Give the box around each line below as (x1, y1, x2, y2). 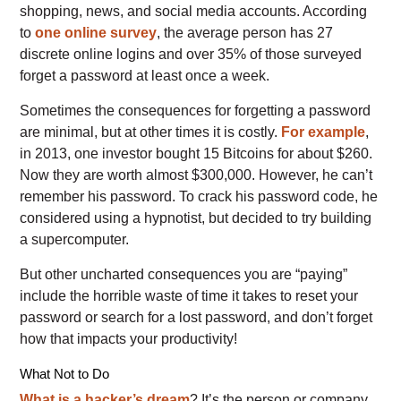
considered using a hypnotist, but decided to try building (20, 210, 372, 226)
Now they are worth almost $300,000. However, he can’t (20, 167, 373, 183)
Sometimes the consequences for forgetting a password (20, 103, 371, 119)
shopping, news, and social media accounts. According (20, 4, 368, 20)
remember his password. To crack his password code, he (20, 189, 379, 205)
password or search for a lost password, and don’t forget (20, 310, 373, 326)
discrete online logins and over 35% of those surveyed (20, 47, 363, 63)
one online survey (35, 25, 158, 41)
